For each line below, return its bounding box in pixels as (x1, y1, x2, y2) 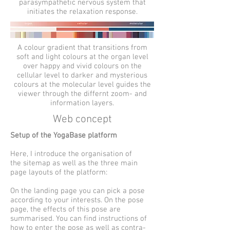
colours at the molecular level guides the (13, 80, 151, 89)
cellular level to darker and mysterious (17, 71, 147, 80)
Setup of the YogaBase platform (10, 131, 119, 140)
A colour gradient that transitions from (17, 43, 147, 52)
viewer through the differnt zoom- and (17, 89, 147, 99)
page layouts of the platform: (10, 168, 109, 177)
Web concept (52, 113, 112, 126)
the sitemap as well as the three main (10, 159, 138, 168)
